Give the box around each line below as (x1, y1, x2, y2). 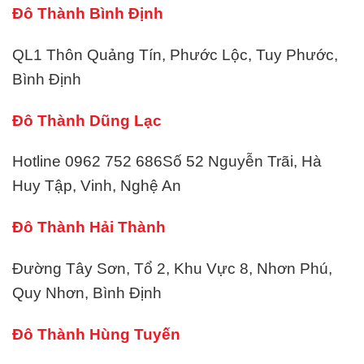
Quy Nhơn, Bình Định (12, 284, 162, 301)
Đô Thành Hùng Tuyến (12, 325, 180, 343)
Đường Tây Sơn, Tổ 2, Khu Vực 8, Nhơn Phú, (12, 259, 332, 277)
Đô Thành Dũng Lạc (12, 111, 162, 129)
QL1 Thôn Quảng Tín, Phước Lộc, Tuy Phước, (12, 45, 338, 63)
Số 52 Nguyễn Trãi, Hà (162, 153, 322, 171)
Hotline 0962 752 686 (12, 153, 162, 171)
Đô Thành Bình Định (12, 4, 163, 22)
